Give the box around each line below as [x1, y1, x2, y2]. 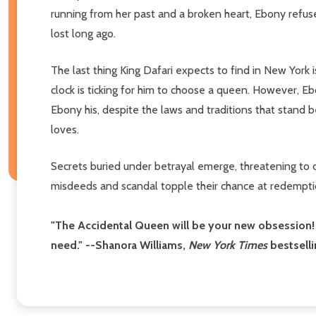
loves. [51, 122, 79, 136]
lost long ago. [51, 26, 116, 40]
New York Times [188, 238, 267, 252]
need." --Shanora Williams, [51, 238, 188, 252]
